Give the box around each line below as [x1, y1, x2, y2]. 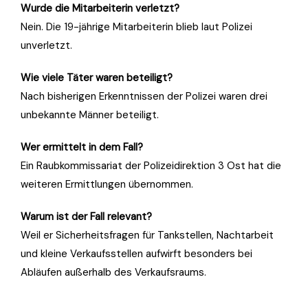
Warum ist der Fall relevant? [21, 209, 152, 223]
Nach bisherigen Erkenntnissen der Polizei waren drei [21, 89, 267, 103]
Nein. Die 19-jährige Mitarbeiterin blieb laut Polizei [21, 19, 252, 34]
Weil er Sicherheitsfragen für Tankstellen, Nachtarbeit [21, 228, 274, 242]
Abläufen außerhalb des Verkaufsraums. [21, 265, 206, 279]
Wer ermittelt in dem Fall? [21, 140, 143, 154]
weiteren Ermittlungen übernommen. [21, 177, 193, 191]
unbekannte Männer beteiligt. [21, 107, 159, 122]
